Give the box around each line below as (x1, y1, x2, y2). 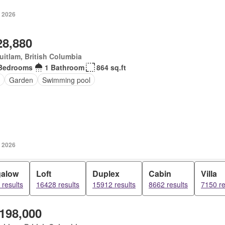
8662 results (149, 179, 188, 189)
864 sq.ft (96, 62, 126, 72)
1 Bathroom (44, 62, 84, 72)
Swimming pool (42, 74, 90, 85)
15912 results (92, 179, 136, 189)
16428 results (36, 179, 79, 189)
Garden (9, 74, 33, 85)
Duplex (92, 168, 120, 179)
